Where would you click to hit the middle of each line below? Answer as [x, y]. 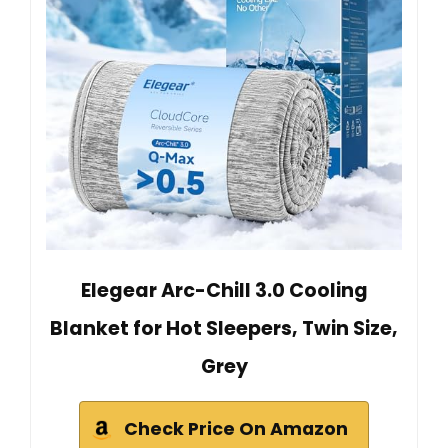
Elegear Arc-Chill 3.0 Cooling [224, 291]
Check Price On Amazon [236, 429]
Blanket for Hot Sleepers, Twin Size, [224, 329]
